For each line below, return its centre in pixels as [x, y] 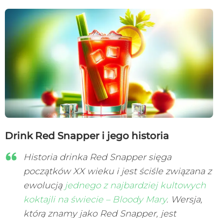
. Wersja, [184, 199]
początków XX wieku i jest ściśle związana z [118, 171]
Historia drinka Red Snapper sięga [97, 157]
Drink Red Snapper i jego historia [87, 136]
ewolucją [44, 185]
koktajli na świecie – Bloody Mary [95, 199]
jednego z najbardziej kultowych [135, 185]
